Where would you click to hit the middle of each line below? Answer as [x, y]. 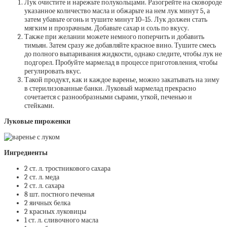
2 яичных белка [47, 203]
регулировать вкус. [53, 71]
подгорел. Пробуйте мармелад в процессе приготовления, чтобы [121, 63]
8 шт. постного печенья [59, 194]
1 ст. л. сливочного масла [61, 220]
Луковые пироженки [37, 121]
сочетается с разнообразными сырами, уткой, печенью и [108, 97]
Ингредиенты [26, 153]
